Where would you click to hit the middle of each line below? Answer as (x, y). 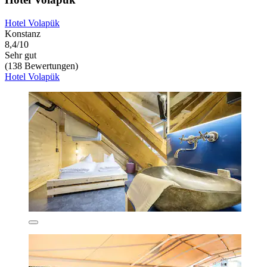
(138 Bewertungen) (41, 66)
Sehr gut (21, 55)
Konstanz (23, 34)
